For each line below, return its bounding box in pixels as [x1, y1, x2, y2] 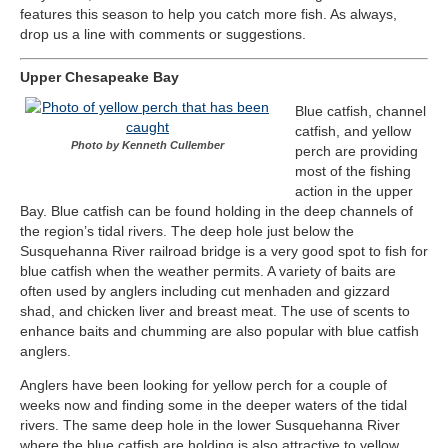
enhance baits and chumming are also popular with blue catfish [20, 323, 419, 340]
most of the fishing [295, 163, 411, 180]
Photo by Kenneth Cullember [71, 139, 224, 152]
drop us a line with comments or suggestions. [20, 26, 306, 43]
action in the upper [295, 183, 413, 200]
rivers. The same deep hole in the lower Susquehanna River [20, 417, 400, 434]
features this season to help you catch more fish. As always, [20, 6, 397, 23]
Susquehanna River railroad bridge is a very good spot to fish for [20, 243, 428, 260]
